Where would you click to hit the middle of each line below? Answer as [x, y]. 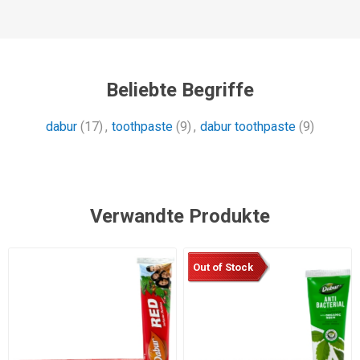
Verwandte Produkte [180, 217]
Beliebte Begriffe [180, 90]
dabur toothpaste [248, 127]
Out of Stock [223, 267]
